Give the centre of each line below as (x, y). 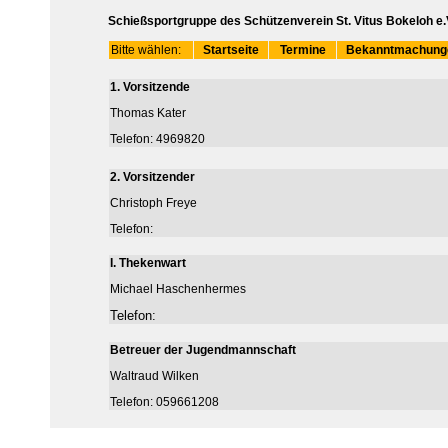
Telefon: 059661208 (164, 402)
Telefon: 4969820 (157, 139)
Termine (302, 50)
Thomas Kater (148, 113)
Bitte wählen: (146, 50)
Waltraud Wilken (154, 376)
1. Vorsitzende (150, 87)
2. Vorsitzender (152, 177)
